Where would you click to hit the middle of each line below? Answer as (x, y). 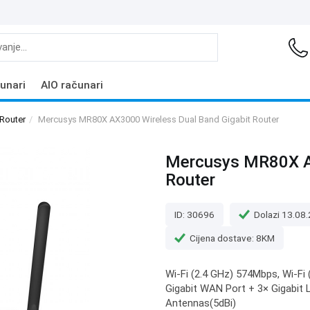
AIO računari (72, 85)
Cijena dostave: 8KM (232, 238)
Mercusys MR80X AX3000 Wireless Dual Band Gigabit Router (158, 119)
